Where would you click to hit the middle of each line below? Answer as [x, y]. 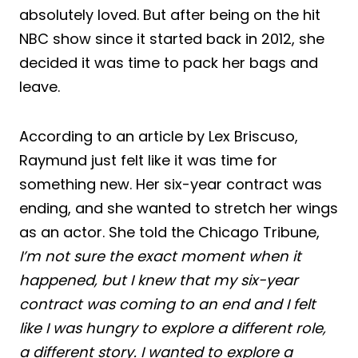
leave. [40, 86]
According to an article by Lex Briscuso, [159, 136]
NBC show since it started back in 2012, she [172, 38]
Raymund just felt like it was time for [148, 160]
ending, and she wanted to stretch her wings [179, 208]
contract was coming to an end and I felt [167, 304]
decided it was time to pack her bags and [169, 62]
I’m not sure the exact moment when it [160, 256]
